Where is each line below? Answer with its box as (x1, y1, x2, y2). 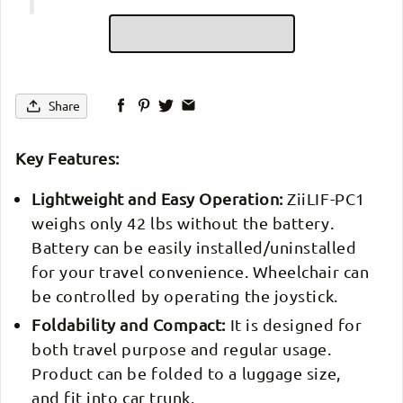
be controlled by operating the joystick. (31, 286, 338, 306)
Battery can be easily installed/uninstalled (31, 237, 357, 257)
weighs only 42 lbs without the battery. (31, 213, 335, 233)
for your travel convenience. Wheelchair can (31, 262, 370, 282)
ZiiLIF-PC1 (282, 189, 365, 209)
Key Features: (15, 148, 121, 168)
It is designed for (225, 315, 363, 335)
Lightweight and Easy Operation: (31, 189, 283, 209)
